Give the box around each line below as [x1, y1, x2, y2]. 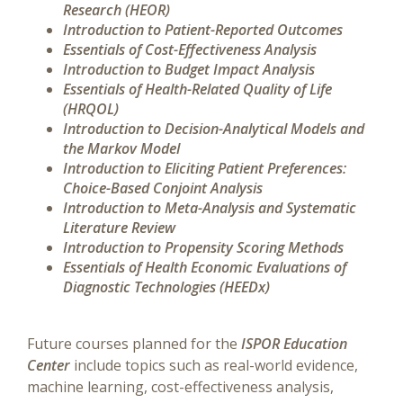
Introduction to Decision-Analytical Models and [63, 119, 364, 139]
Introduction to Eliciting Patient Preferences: [63, 158, 346, 178]
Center [27, 355, 70, 375]
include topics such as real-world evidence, [70, 355, 358, 375]
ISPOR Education [241, 334, 347, 354]
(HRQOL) [63, 99, 119, 119]
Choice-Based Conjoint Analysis [63, 178, 263, 198]
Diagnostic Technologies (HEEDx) [63, 277, 270, 297]
